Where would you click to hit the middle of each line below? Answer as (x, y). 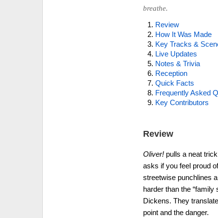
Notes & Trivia (177, 64)
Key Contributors (182, 102)
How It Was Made (183, 34)
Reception (171, 73)
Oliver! (153, 154)
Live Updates (176, 54)
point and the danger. (176, 213)
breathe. (155, 8)
